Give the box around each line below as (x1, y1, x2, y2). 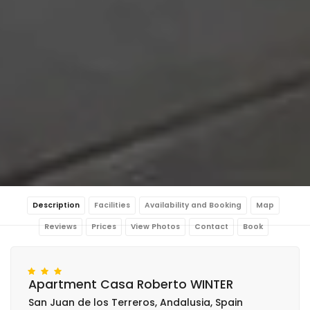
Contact (194, 221, 228, 232)
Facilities (94, 199, 130, 210)
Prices (91, 221, 116, 232)
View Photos (130, 221, 180, 232)
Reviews (44, 221, 77, 232)
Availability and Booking (145, 199, 241, 210)
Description (33, 199, 80, 210)
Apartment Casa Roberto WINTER (28, 275, 233, 293)
